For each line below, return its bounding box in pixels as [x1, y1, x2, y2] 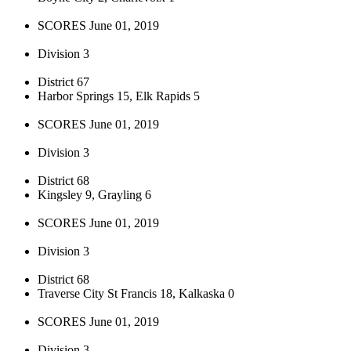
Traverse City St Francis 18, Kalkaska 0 [38, 286, 234, 300]
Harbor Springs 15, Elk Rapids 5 [38, 89, 200, 103]
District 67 [38, 74, 89, 89]
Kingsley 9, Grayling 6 [38, 187, 151, 201]
